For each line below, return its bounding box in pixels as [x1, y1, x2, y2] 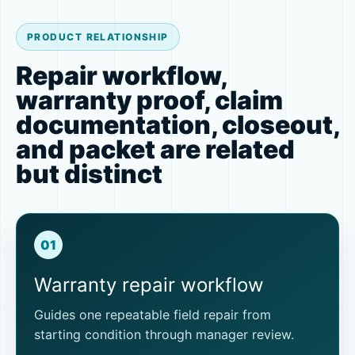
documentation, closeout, [16, 109, 339, 140]
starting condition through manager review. [33, 326, 294, 343]
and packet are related [16, 133, 295, 165]
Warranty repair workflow [33, 273, 264, 297]
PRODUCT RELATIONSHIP [27, 30, 169, 43]
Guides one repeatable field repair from [33, 307, 271, 323]
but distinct [16, 158, 162, 189]
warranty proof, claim [16, 84, 283, 116]
